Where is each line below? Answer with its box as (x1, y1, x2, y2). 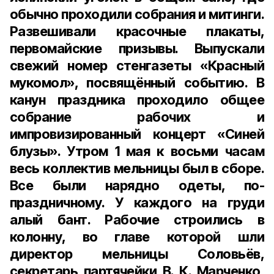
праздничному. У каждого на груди (10, 194, 264, 210)
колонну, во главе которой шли (10, 229, 264, 245)
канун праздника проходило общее (10, 92, 264, 108)
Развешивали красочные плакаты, (10, 23, 264, 39)
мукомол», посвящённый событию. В (10, 75, 264, 91)
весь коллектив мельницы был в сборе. (10, 160, 264, 176)
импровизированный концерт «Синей (10, 126, 264, 142)
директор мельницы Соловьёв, (10, 246, 264, 262)
